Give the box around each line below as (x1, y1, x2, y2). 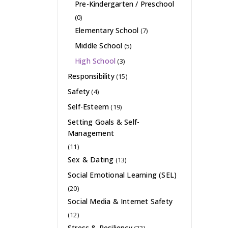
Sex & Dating (68, 155, 114, 165)
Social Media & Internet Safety (68, 196, 173, 207)
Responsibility (68, 71, 115, 81)
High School (74, 56, 116, 66)
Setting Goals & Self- (68, 117, 140, 127)
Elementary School (74, 25, 139, 36)
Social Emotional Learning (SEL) (68, 170, 177, 180)
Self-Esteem (68, 102, 109, 112)
